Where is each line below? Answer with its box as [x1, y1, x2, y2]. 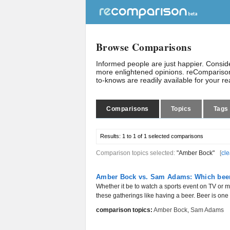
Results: [100, 133, 122, 139]
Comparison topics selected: [96, 149, 177, 157]
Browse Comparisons [96, 40, 192, 54]
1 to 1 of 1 [122, 133, 147, 139]
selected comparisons [147, 133, 203, 139]
